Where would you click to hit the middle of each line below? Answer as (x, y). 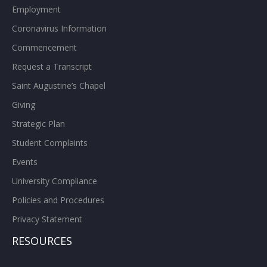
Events (25, 162)
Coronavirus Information (59, 28)
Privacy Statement (47, 219)
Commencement (44, 47)
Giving (24, 104)
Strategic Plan (38, 123)
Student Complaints (50, 142)
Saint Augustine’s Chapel (59, 85)
